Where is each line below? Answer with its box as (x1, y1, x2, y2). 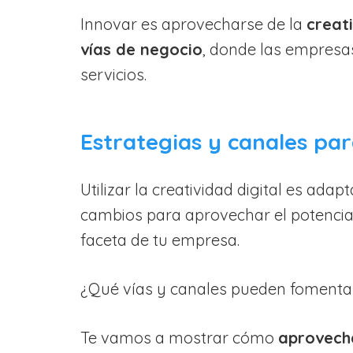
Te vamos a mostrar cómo (80, 327, 278, 347)
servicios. (80, 64, 147, 84)
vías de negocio (80, 39, 203, 59)
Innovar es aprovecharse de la (80, 13, 307, 34)
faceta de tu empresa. (80, 229, 240, 250)
